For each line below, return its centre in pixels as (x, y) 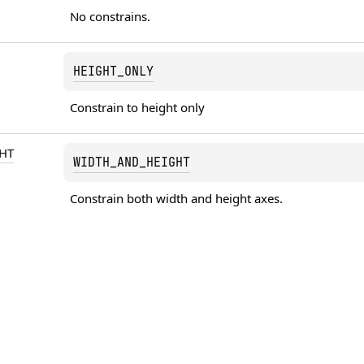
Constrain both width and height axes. (177, 198)
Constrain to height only (138, 107)
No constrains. (110, 16)
